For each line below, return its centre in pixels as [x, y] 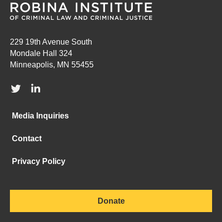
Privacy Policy [39, 162]
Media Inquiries [41, 116]
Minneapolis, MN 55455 [52, 64]
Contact [27, 139]
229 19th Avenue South [51, 42]
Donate [111, 201]
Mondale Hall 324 [41, 53]
